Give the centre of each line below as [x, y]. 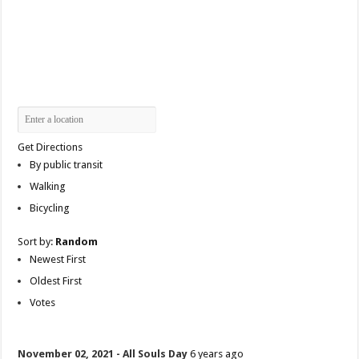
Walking [48, 187]
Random [77, 242]
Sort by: [37, 242]
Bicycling [50, 208]
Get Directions [50, 147]
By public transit [67, 165]
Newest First [58, 260]
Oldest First [56, 281]
